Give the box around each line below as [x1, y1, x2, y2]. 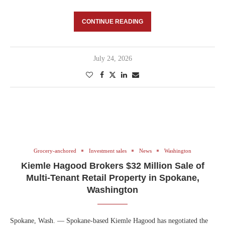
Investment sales [89, 147, 127, 154]
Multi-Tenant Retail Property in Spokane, [26, 172, 199, 183]
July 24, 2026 [93, 54, 132, 62]
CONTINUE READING [82, 18, 143, 25]
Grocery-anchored [34, 147, 76, 154]
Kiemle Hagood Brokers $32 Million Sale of [21, 160, 204, 171]
